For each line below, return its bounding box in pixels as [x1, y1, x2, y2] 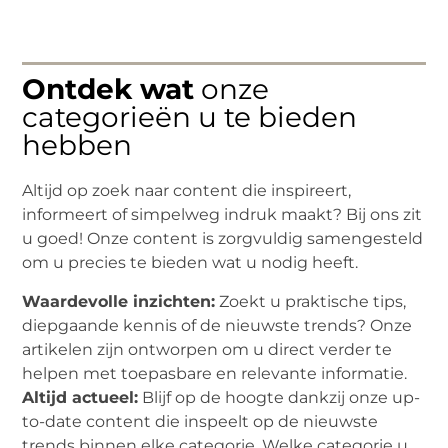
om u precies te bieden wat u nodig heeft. [22, 253, 359, 273]
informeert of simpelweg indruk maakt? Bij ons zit [22, 205, 423, 225]
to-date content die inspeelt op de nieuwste [22, 411, 379, 431]
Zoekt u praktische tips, [215, 291, 407, 311]
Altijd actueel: [22, 387, 139, 407]
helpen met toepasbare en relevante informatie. [22, 363, 408, 383]
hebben [22, 128, 133, 163]
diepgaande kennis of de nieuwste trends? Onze [22, 315, 413, 335]
